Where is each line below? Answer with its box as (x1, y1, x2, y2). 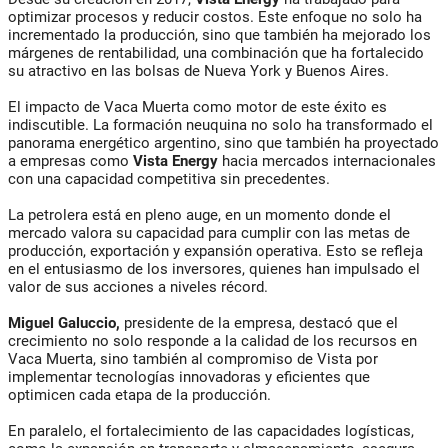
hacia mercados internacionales (218, 151, 436, 170)
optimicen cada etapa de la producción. (8, 385, 271, 404)
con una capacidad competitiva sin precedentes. (8, 169, 330, 188)
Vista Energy (133, 151, 218, 170)
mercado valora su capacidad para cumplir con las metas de (8, 223, 410, 242)
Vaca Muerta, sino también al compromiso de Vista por (8, 349, 378, 368)
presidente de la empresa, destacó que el (120, 313, 398, 332)
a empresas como (8, 151, 133, 170)
